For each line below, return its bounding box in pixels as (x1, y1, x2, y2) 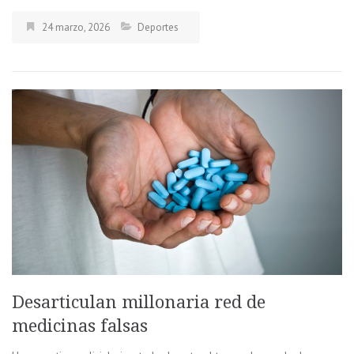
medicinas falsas (12, 315, 153, 336)
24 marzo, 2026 (42, 20, 110, 34)
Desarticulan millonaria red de (12, 292, 265, 312)
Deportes (137, 20, 179, 34)
